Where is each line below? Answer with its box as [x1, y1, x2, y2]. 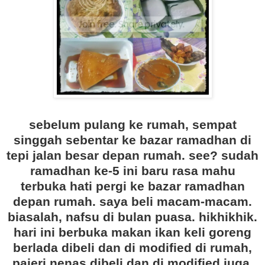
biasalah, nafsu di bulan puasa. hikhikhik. [8, 210, 257, 224]
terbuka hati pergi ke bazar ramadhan [20, 179, 245, 193]
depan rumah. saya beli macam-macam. [13, 195, 252, 209]
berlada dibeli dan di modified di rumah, [13, 241, 252, 255]
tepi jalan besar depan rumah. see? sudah [7, 148, 258, 163]
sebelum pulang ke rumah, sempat [28, 118, 237, 132]
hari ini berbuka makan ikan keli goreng [14, 225, 251, 240]
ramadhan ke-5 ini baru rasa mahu [30, 164, 235, 178]
